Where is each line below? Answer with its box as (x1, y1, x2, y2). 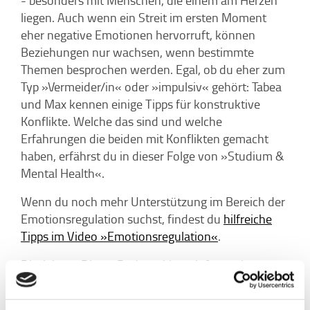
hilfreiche (224, 210, 272, 227)
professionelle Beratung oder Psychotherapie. (21, 290, 259, 307)
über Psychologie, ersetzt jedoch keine (21, 273, 221, 290)
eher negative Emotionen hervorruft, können (21, 26, 255, 43)
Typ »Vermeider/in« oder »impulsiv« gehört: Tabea (21, 77, 282, 95)
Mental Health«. (21, 164, 107, 181)
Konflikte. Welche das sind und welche (21, 112, 222, 129)
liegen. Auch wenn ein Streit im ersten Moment (21, 8, 266, 26)
